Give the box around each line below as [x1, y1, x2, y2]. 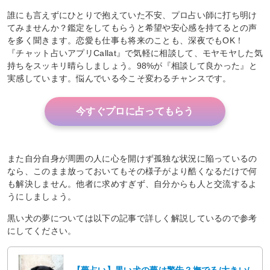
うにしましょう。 [7, 191, 77, 201]
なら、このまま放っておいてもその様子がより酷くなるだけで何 [7, 166, 257, 176]
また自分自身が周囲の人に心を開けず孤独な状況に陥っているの [7, 153, 257, 163]
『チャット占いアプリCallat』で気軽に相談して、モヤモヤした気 [7, 48, 263, 58]
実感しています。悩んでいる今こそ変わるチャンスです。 [7, 73, 231, 83]
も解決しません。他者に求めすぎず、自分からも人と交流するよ [7, 178, 257, 189]
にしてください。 [7, 225, 77, 236]
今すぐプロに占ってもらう [76, 105, 194, 116]
